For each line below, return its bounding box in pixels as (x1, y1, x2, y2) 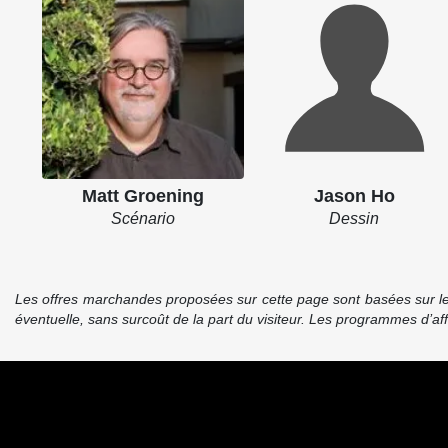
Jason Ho (313, 185, 395, 206)
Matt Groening (81, 185, 204, 206)
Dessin (329, 209, 380, 227)
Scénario (110, 209, 175, 227)
